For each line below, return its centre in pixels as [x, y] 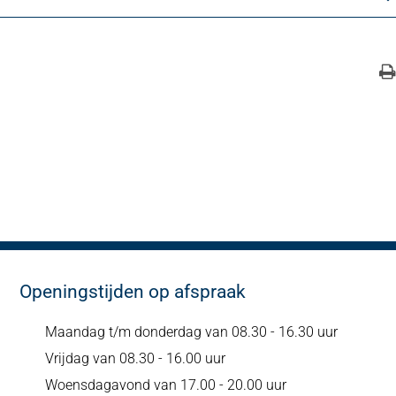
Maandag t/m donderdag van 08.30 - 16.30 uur [191, 331]
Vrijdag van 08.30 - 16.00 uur [135, 358]
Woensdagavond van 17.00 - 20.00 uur [165, 385]
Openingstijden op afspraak [132, 291]
